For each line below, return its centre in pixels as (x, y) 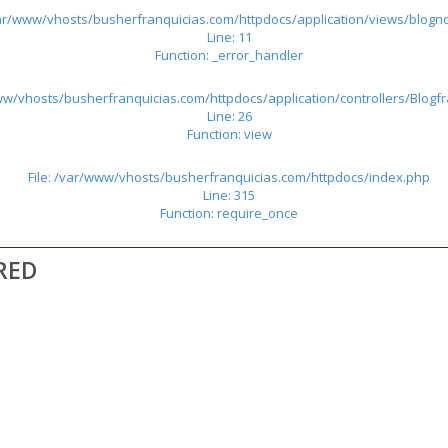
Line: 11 (229, 36)
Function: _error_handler (229, 54)
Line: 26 (229, 115)
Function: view (229, 133)
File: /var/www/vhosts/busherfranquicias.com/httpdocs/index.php (229, 176)
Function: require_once (229, 212)
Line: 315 (229, 194)
